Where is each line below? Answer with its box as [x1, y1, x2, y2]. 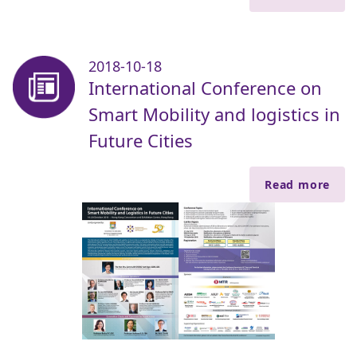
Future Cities [88, 128, 193, 153]
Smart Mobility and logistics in [88, 102, 340, 127]
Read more [264, 177, 331, 193]
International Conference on [88, 76, 322, 100]
